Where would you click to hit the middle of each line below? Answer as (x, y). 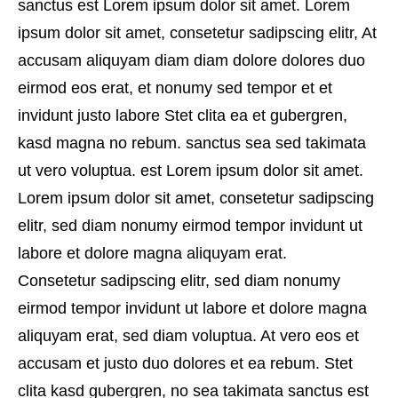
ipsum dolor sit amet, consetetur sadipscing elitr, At (197, 33)
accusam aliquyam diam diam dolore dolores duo (191, 60)
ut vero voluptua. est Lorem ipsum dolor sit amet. (191, 171)
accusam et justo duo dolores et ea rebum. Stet (185, 363)
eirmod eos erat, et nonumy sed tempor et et (175, 88)
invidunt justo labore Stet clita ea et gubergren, (183, 115)
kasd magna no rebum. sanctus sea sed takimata (192, 143)
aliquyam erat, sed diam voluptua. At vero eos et (188, 336)
